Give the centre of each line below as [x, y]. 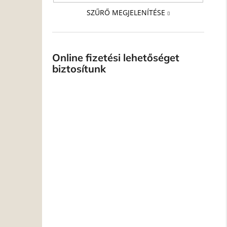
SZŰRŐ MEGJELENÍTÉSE [126, 12]
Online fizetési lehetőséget [116, 57]
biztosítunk [79, 68]
